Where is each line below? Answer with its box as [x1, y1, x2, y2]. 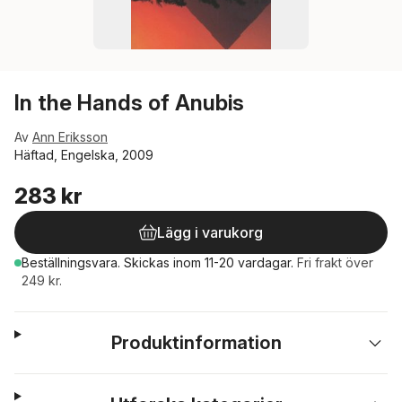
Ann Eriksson [32, 129, 108, 144]
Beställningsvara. [22, 255, 124, 270]
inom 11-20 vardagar [173, 255, 291, 270]
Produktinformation [111, 332, 283, 354]
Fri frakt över [297, 255, 373, 270]
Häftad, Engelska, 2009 [14, 147, 153, 162]
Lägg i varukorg [157, 223, 263, 241]
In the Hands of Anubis [14, 90, 244, 116]
